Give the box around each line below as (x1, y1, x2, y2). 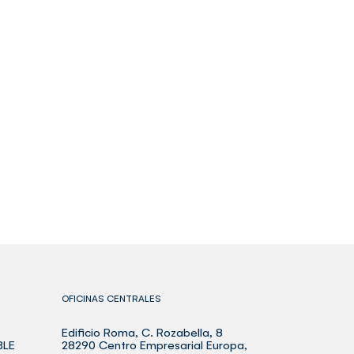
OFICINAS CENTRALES (62, 291, 161, 304)
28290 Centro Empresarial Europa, (62, 336, 247, 352)
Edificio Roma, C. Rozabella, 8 (62, 323, 223, 339)
